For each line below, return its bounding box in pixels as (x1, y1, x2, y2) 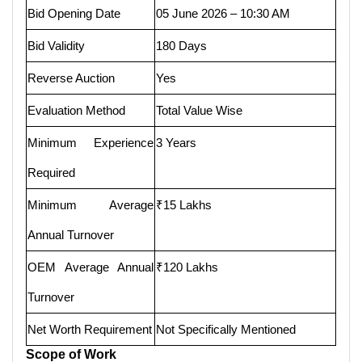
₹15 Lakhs (156, 197, 212, 212)
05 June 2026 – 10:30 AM (156, 6, 290, 20)
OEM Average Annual (27, 259, 154, 274)
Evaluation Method (27, 103, 125, 117)
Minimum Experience (27, 135, 154, 149)
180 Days (156, 38, 207, 53)
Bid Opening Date (27, 6, 120, 20)
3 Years (156, 135, 196, 149)
